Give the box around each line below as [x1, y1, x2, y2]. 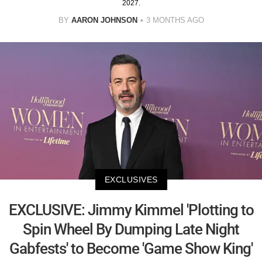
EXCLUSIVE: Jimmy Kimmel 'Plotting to [8, 201, 254, 219]
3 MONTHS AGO [146, 16, 204, 25]
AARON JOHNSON [71, 16, 137, 25]
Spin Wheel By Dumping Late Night [23, 220, 239, 238]
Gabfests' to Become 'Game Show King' [9, 239, 253, 257]
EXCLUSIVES [104, 174, 158, 184]
